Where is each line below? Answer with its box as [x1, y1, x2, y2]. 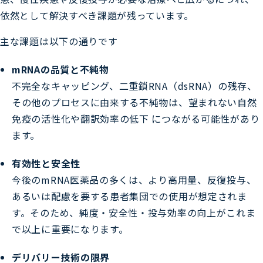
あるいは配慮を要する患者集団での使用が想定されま [12, 188, 247, 203]
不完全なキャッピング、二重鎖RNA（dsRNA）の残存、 [12, 78, 257, 93]
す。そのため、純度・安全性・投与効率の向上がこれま [12, 205, 256, 220]
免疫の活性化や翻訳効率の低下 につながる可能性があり [12, 111, 260, 126]
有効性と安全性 [12, 156, 80, 170]
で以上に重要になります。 [12, 221, 129, 236]
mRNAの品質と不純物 [12, 62, 109, 76]
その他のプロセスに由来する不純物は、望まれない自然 [12, 95, 257, 109]
